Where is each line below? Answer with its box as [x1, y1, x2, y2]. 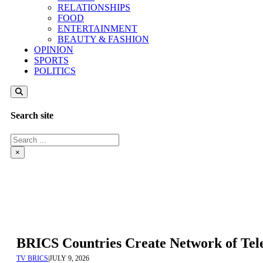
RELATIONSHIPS [58, 2, 130, 12]
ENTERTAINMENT [58, 23, 137, 33]
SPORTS [34, 55, 69, 65]
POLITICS [34, 66, 76, 76]
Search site [11, 110, 53, 121]
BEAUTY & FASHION [58, 34, 149, 44]
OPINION [34, 45, 73, 55]
